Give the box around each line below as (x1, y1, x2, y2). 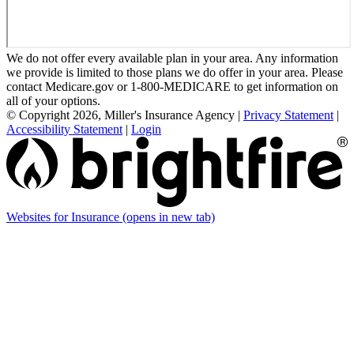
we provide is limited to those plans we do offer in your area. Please (6, 66, 343, 80)
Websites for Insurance (6, 210, 122, 224)
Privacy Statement (243, 108, 333, 122)
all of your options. (6, 94, 100, 108)
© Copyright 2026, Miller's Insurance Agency (6, 108, 235, 122)
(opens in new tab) (122, 210, 215, 224)
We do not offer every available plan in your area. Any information (6, 51, 338, 66)
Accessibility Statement (6, 122, 122, 137)
